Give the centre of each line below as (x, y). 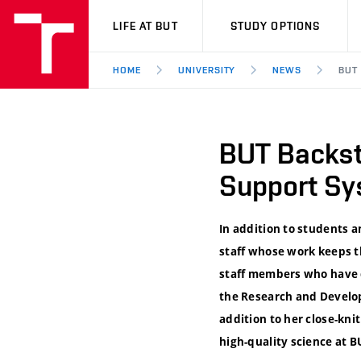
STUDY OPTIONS (275, 26)
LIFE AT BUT (145, 26)
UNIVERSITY (207, 70)
